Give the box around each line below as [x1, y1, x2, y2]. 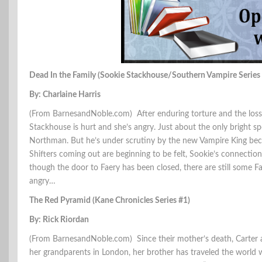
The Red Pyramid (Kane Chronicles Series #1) [29, 196, 190, 205]
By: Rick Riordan [29, 216, 89, 225]
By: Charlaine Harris [29, 91, 101, 99]
